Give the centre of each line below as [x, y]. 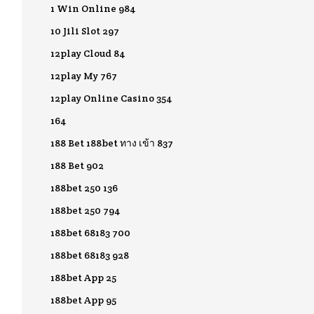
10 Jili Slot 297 [85, 31]
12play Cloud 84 [88, 53]
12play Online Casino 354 [111, 98]
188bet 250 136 [84, 188]
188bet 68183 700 [90, 233]
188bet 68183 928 [90, 255]
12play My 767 [84, 76]
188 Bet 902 [77, 165]
